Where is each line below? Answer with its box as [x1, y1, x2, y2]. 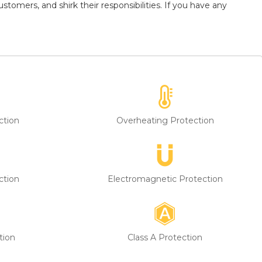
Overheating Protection [116, 115, 214, 126]
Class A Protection [127, 232, 202, 243]
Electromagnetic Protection [107, 173, 223, 184]
